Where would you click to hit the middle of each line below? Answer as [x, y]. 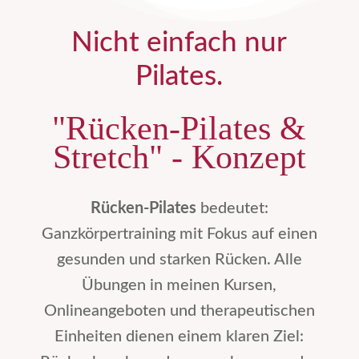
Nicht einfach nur [179, 42]
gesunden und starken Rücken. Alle [179, 259]
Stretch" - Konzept [179, 157]
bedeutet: [232, 208]
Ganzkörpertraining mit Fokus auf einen [179, 234]
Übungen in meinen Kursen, [179, 285]
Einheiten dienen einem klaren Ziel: [179, 336]
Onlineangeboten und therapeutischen [179, 311]
